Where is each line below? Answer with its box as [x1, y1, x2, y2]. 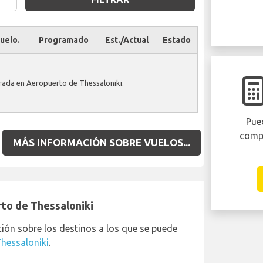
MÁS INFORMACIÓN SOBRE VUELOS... [13, 137, 190, 148]
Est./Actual [104, 35, 149, 45]
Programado [38, 35, 89, 45]
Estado [163, 35, 191, 45]
